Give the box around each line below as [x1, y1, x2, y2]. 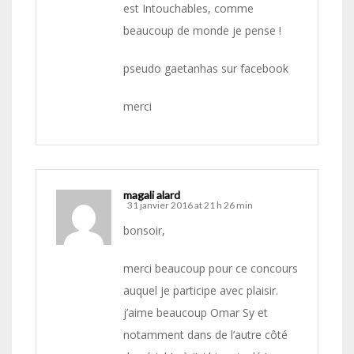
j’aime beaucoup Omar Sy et [123, 305, 268, 321]
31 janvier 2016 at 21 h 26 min [127, 199, 253, 212]
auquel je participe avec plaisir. [123, 283, 278, 299]
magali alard [123, 188, 180, 202]
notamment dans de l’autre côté [123, 327, 288, 343]
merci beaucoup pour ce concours [123, 261, 298, 277]
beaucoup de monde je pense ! [123, 23, 281, 39]
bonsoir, [123, 223, 165, 239]
